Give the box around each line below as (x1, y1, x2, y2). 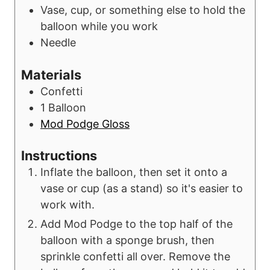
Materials (21, 66, 81, 83)
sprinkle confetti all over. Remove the (40, 250, 230, 263)
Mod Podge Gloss (40, 117, 130, 130)
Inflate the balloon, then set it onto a (40, 166, 227, 179)
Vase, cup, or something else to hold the (40, 3, 245, 16)
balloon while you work (40, 19, 158, 33)
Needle (40, 36, 76, 49)
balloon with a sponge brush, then (40, 234, 215, 247)
